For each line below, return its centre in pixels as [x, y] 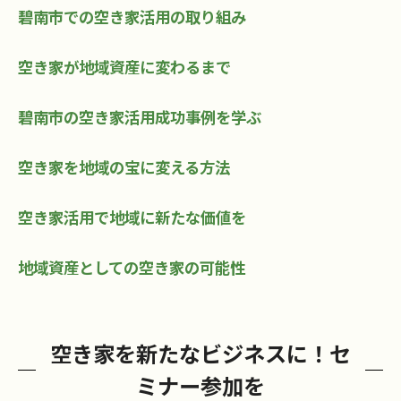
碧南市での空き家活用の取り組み [132, 17]
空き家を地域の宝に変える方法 [124, 167]
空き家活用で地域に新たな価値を [132, 218]
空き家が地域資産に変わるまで [124, 67]
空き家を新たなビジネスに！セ [200, 354]
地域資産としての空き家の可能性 [132, 268]
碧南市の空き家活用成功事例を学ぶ [140, 117]
